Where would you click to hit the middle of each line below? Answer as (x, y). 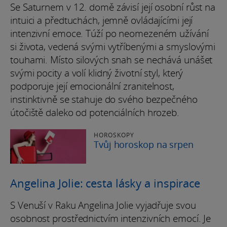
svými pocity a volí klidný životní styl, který (97, 73)
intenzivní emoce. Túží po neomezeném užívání (109, 33)
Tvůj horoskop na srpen (144, 144)
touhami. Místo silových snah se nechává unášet (111, 60)
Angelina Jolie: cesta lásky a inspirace (105, 183)
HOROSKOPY (114, 135)
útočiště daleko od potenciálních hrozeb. (95, 112)
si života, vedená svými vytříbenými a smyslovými (113, 46)
